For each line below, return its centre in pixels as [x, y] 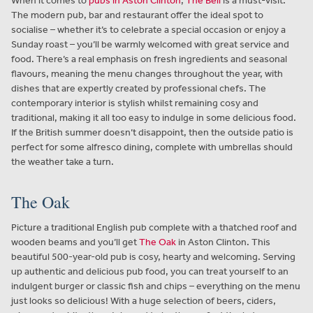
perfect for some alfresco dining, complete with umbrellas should [152, 147]
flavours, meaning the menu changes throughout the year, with [147, 73]
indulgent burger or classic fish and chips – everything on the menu [156, 286]
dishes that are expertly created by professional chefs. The [139, 88]
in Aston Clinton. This [223, 242]
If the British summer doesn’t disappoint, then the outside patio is [152, 132]
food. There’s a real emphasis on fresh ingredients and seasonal [149, 59]
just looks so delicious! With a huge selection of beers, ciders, [144, 300]
